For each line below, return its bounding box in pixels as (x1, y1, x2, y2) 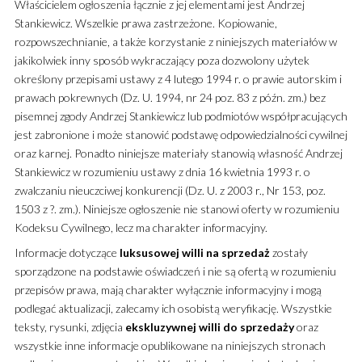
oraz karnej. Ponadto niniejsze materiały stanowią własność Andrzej (14, 145, 343, 160)
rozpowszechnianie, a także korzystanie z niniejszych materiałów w (14, 34, 337, 48)
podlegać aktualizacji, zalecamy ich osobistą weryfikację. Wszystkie (14, 301, 332, 315)
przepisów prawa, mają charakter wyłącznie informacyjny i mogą (14, 282, 322, 297)
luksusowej (119, 245, 179, 259)
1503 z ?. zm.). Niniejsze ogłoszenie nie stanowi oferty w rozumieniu (14, 201, 339, 216)
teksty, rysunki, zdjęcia (14, 319, 125, 334)
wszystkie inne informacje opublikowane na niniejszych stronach (14, 338, 326, 352)
